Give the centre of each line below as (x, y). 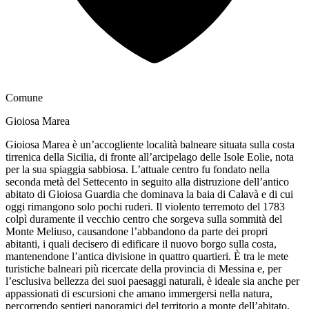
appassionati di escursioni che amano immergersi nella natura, (139, 293)
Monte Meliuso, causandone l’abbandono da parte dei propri (137, 231)
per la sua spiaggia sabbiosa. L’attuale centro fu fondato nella (138, 169)
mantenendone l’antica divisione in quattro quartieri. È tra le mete (147, 256)
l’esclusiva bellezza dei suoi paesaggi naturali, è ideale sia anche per (152, 281)
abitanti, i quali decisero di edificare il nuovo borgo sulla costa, (141, 243)
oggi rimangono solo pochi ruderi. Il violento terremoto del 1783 (145, 206)
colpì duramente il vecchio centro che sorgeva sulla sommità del (144, 219)
